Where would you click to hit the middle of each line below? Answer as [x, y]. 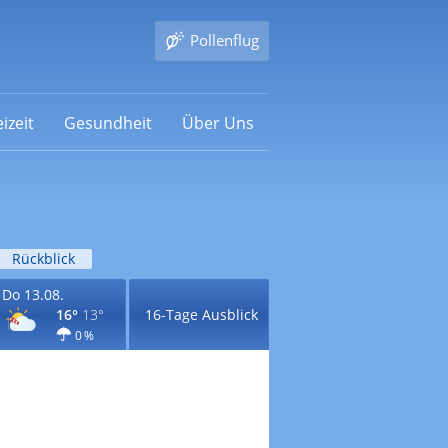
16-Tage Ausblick [201, 314]
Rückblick [43, 258]
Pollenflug [224, 40]
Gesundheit [107, 122]
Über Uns [217, 122]
